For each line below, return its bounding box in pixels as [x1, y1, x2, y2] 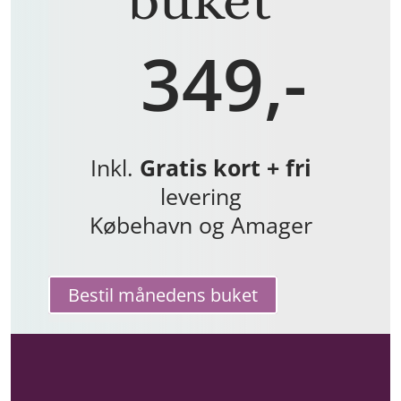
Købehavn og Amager [89, 209, 312, 240]
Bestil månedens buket [68, 282, 259, 307]
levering [159, 180, 242, 211]
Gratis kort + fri [139, 151, 311, 183]
